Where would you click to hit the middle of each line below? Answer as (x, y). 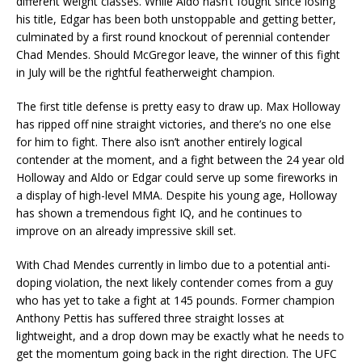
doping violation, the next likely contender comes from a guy (175, 282)
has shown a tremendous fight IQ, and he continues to (159, 213)
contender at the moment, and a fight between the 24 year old (180, 159)
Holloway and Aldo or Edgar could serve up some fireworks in (177, 177)
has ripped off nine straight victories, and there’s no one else (174, 124)
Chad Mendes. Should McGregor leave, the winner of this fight (178, 54)
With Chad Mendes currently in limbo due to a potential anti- (173, 264)
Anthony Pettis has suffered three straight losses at (150, 318)
